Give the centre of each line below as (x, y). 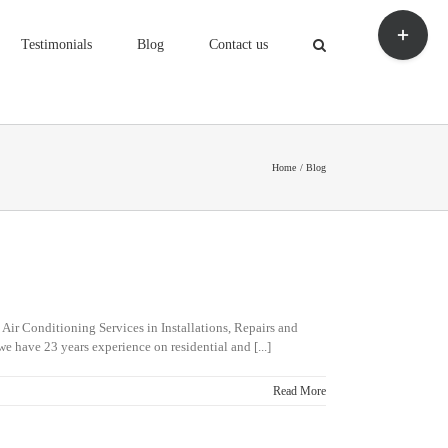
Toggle (396, 18)
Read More (299, 391)
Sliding (397, 37)
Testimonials (56, 44)
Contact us (238, 44)
